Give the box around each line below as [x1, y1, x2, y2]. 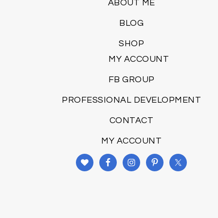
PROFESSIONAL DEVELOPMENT [62, 95, 201, 105]
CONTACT [109, 115, 154, 125]
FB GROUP [108, 74, 155, 84]
